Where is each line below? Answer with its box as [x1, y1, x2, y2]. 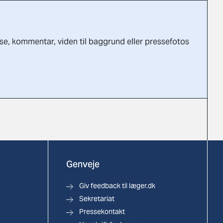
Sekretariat [79, 194, 114, 203]
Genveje [66, 158, 100, 170]
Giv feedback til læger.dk [79, 181, 155, 190]
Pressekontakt [79, 207, 125, 216]
